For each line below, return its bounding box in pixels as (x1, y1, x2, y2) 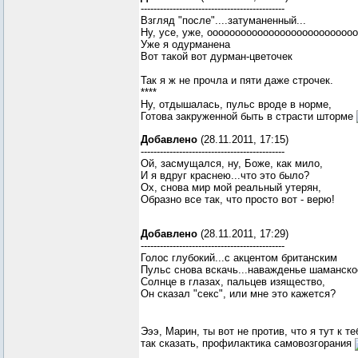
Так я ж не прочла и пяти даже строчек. (141, 74, 333, 86)
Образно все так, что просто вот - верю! (141, 193, 335, 206)
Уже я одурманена (141, 38, 230, 50)
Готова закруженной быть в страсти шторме (141, 109, 356, 122)
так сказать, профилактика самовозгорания (141, 337, 355, 350)
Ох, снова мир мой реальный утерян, (141, 181, 321, 194)
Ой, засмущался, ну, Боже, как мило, (141, 157, 323, 170)
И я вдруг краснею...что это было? (141, 169, 309, 182)
